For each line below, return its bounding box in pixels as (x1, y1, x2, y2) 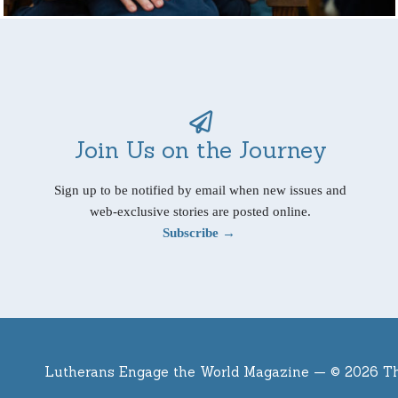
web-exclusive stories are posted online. (90, 203, 311, 219)
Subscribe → (162, 225, 235, 240)
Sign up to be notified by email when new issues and (54, 182, 346, 197)
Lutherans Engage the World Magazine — (44, 362, 330, 380)
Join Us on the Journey (74, 134, 327, 164)
